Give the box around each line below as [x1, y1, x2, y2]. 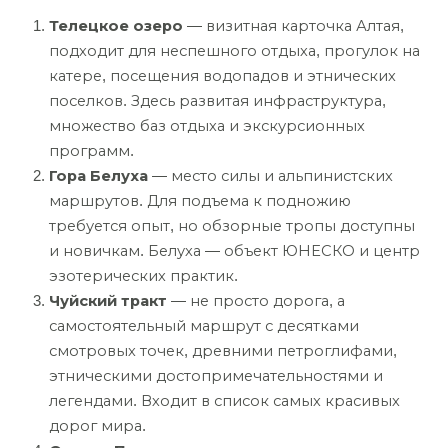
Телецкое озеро [49, 18, 183, 35]
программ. [49, 143, 134, 160]
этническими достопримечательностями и [49, 368, 383, 385]
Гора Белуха [49, 168, 148, 185]
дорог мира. [49, 418, 146, 435]
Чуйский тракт [49, 293, 167, 310]
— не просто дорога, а [167, 293, 345, 310]
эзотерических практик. [49, 268, 238, 285]
